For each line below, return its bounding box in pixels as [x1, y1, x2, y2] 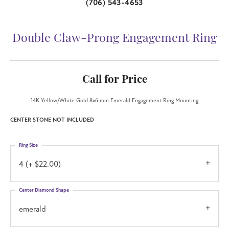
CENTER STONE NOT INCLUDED [10, 116, 94, 123]
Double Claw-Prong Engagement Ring [12, 33, 217, 45]
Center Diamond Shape [19, 187, 69, 193]
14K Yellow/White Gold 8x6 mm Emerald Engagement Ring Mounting [31, 97, 198, 104]
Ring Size [19, 142, 38, 148]
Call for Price [82, 74, 147, 85]
